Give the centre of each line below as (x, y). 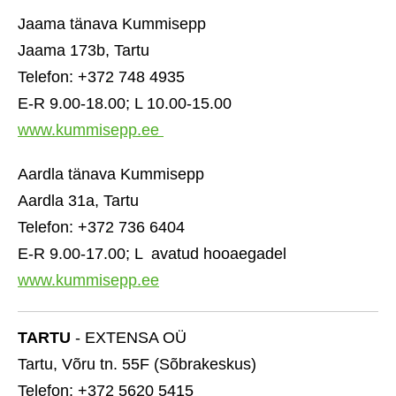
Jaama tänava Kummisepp (112, 24)
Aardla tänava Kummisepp (111, 174)
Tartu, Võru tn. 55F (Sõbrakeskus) (137, 364)
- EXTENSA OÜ (129, 338)
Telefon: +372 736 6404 (101, 227)
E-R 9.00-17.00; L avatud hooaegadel (152, 254)
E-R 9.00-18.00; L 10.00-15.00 (125, 103)
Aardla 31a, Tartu (78, 201)
